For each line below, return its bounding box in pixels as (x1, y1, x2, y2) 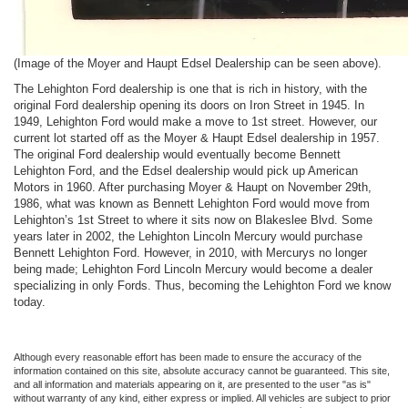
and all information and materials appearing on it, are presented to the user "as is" (14, 378, 371, 390)
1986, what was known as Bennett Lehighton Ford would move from (14, 196, 370, 210)
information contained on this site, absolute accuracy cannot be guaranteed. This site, (14, 364, 390, 376)
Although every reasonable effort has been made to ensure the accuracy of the (14, 351, 362, 362)
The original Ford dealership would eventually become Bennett (14, 147, 341, 161)
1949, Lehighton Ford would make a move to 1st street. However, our (14, 114, 377, 128)
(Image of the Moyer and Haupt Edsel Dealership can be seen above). (14, 56, 385, 70)
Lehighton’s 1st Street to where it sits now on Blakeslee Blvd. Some (14, 212, 372, 227)
